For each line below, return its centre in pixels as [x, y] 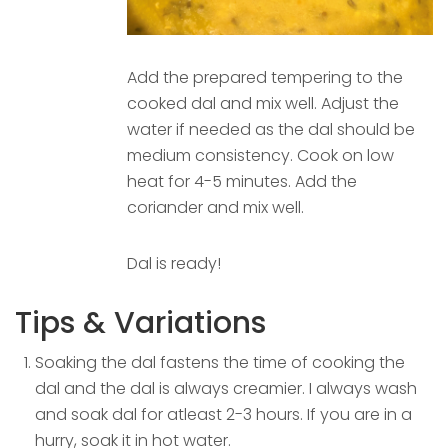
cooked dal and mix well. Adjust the [263, 103]
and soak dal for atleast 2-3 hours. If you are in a [223, 414]
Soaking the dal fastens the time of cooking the [220, 362]
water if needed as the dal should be [271, 129]
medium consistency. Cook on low [260, 155]
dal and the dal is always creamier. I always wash [226, 388]
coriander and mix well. [215, 207]
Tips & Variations [140, 322]
